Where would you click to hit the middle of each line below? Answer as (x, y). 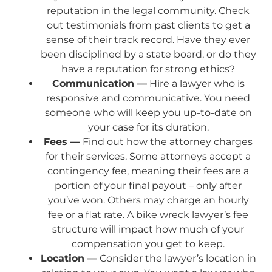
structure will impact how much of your (148, 229)
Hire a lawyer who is (195, 83)
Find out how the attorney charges (166, 141)
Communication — (99, 83)
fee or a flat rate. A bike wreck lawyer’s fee (148, 214)
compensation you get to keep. (148, 243)
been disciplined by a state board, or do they (148, 54)
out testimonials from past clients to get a (148, 25)
